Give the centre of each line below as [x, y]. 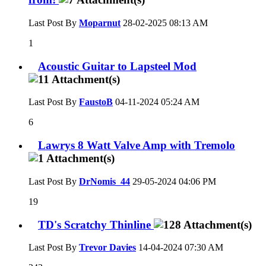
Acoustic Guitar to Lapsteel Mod [117, 66]
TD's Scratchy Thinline [96, 224]
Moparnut [100, 23]
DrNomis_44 [104, 181]
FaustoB [96, 102]
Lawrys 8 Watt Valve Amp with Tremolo [137, 145]
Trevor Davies [107, 248]
